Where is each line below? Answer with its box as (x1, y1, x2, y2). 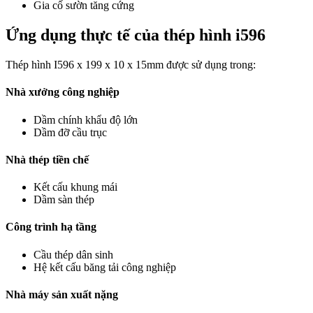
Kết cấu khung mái (34, 181, 117, 194)
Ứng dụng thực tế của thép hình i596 (6, 26, 265, 45)
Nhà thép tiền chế (6, 153, 89, 166)
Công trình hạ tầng (6, 221, 96, 233)
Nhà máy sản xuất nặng (6, 288, 118, 300)
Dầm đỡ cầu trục (34, 126, 107, 138)
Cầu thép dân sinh (34, 248, 113, 261)
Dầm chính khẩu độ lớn (34, 113, 138, 126)
